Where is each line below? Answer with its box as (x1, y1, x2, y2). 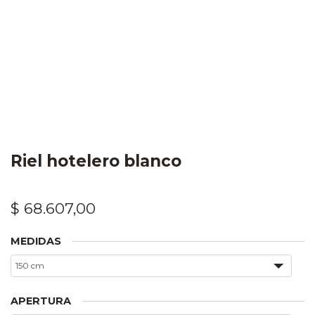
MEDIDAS (11, 235, 61, 248)
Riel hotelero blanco (11, 151, 181, 172)
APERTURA (11, 295, 71, 308)
